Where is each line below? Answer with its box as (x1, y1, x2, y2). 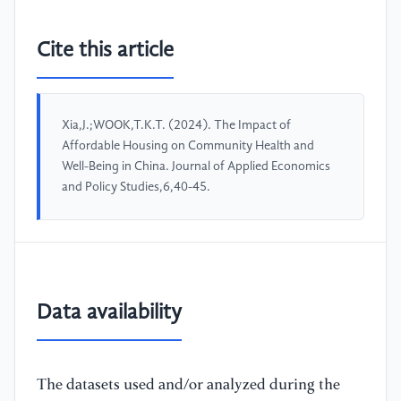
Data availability (37, 302, 182, 324)
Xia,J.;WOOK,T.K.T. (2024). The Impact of (62, 119, 291, 132)
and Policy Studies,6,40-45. (62, 181, 210, 194)
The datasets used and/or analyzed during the (37, 377, 340, 393)
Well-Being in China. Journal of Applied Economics (62, 160, 330, 174)
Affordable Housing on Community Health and (62, 140, 314, 153)
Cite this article (37, 40, 174, 63)
